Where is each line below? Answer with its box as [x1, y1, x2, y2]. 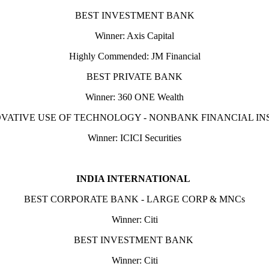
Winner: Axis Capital [95, 31, 174, 41]
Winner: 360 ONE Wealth [85, 92, 184, 102]
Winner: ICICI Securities [88, 133, 181, 143]
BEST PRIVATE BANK [86, 71, 183, 82]
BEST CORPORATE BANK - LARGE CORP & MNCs [24, 194, 245, 204]
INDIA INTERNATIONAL [76, 174, 193, 184]
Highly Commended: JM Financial [68, 51, 201, 61]
